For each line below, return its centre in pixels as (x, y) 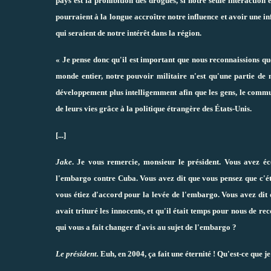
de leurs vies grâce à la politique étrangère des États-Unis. (154, 108)
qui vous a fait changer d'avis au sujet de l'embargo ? (146, 227)
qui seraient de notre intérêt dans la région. (129, 33)
